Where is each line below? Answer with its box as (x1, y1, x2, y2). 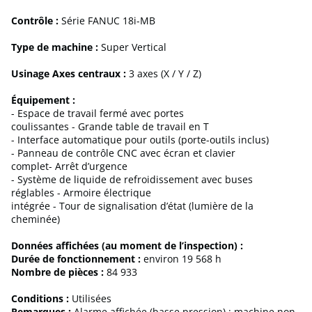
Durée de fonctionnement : (11, 252, 141, 266)
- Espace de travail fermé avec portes (11, 107, 184, 120)
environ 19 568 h (141, 252, 221, 266)
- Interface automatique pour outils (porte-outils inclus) (11, 133, 269, 147)
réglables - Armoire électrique (11, 186, 151, 200)
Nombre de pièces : (11, 265, 104, 279)
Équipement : (11, 93, 75, 107)
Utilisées (69, 292, 111, 306)
